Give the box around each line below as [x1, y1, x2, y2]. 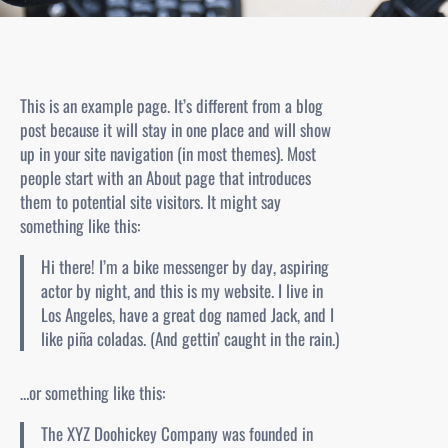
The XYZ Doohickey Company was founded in [41, 420, 314, 446]
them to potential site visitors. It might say [20, 189, 281, 214]
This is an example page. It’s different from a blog [20, 93, 323, 118]
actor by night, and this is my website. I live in [41, 278, 324, 303]
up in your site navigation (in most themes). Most [20, 141, 316, 166]
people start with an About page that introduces [20, 165, 311, 190]
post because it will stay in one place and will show [20, 117, 331, 142]
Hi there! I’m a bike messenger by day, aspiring [41, 254, 330, 279]
